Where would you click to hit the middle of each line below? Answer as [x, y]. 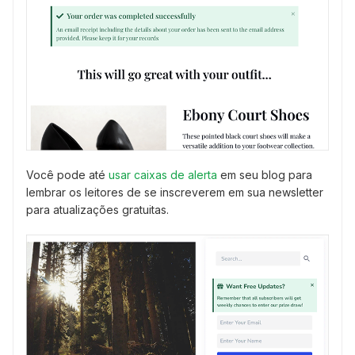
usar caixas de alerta [163, 175]
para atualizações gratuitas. [97, 210]
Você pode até [67, 175]
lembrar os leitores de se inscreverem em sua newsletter [175, 193]
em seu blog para [265, 175]
